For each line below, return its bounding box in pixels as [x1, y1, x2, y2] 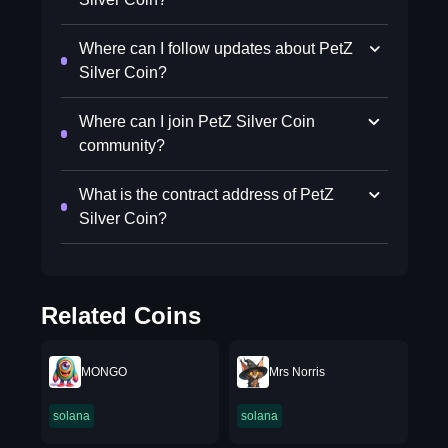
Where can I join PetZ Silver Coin [79, 113, 316, 130]
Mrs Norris [269, 365, 325, 379]
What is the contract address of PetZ [79, 186, 335, 203]
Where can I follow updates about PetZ [78, 40, 353, 57]
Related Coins [40, 302, 201, 329]
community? [79, 137, 166, 154]
